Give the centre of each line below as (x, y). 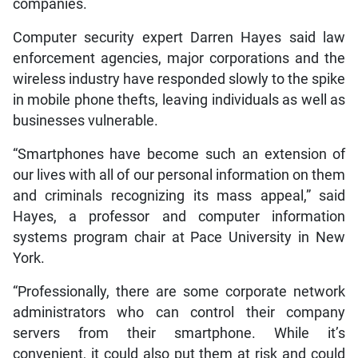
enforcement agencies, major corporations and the (179, 58)
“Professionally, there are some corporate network (179, 291)
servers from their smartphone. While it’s (179, 333)
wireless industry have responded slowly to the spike (179, 79)
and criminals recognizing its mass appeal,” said (179, 195)
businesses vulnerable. (85, 120)
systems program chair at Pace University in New (179, 237)
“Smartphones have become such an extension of (179, 154)
